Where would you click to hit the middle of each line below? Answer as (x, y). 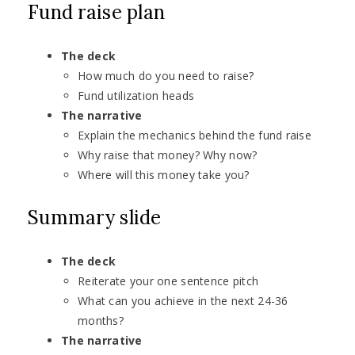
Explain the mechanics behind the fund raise (195, 136)
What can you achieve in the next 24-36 (183, 301)
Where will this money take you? (164, 175)
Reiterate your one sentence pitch (168, 281)
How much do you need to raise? (166, 76)
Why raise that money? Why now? (168, 155)
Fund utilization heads (136, 96)
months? (101, 321)
